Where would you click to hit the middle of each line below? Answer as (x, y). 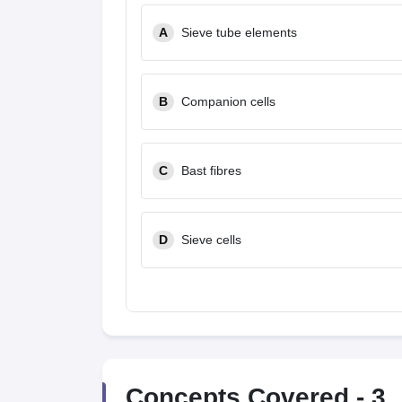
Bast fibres (211, 170)
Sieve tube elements (239, 32)
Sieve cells (211, 240)
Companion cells (228, 101)
